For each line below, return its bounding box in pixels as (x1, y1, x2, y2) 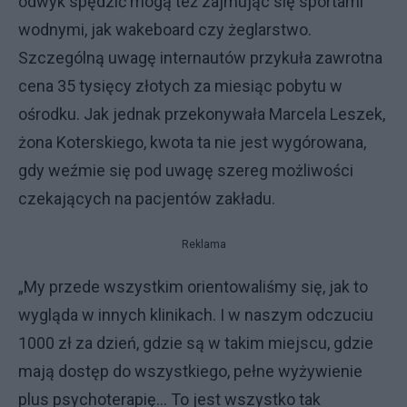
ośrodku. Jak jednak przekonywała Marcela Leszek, (18, 104, 385, 124)
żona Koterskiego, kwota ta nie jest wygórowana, (18, 133, 366, 152)
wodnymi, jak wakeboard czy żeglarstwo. (18, 20, 312, 39)
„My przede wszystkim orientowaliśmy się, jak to (18, 277, 368, 296)
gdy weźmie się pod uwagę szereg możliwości (18, 161, 353, 180)
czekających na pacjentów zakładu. (18, 189, 275, 208)
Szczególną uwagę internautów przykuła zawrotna (18, 48, 382, 67)
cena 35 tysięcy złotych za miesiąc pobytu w (18, 76, 342, 95)
